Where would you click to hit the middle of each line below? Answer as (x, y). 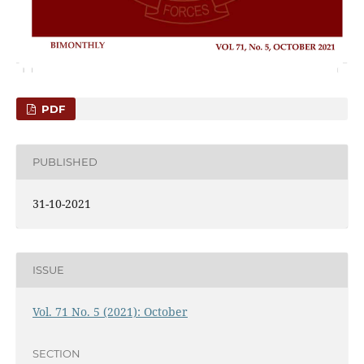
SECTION (56, 354)
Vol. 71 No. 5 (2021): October (110, 311)
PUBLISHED (65, 162)
